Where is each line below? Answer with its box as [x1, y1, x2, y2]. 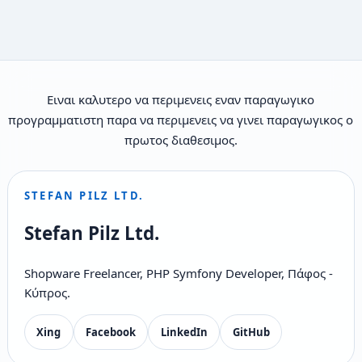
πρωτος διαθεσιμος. [124, 131, 238, 148]
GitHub [232, 324, 270, 339]
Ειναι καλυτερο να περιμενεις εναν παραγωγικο [47, 90, 315, 107]
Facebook [85, 324, 136, 339]
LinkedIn [160, 324, 208, 339]
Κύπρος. [23, 284, 70, 301]
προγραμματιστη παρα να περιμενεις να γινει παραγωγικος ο [8, 111, 354, 128]
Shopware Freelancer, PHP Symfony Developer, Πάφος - [23, 264, 333, 281]
